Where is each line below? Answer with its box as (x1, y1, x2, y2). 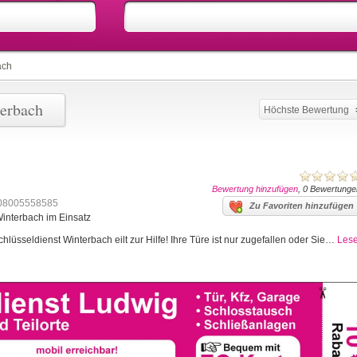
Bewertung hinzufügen (212, 184, 298, 194)
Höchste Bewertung (264, 104, 349, 116)
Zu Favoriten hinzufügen (249, 201, 354, 210)
